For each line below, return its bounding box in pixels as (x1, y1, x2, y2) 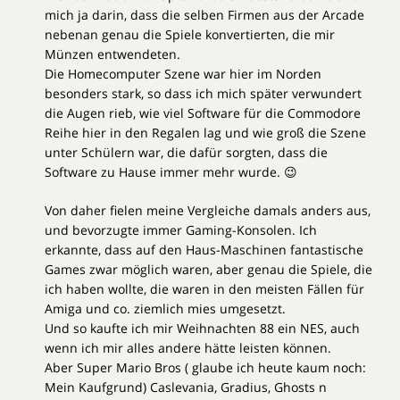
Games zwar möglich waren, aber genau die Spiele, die (45, 260, 372, 278)
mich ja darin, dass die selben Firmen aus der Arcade (45, 5, 364, 23)
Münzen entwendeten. (45, 45, 180, 62)
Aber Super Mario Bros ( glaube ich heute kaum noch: (45, 358, 366, 376)
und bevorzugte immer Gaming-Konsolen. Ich (45, 221, 317, 238)
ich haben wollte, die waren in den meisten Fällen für (45, 279, 364, 297)
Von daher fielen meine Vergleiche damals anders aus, (45, 201, 371, 219)
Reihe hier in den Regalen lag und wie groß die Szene (45, 123, 366, 141)
